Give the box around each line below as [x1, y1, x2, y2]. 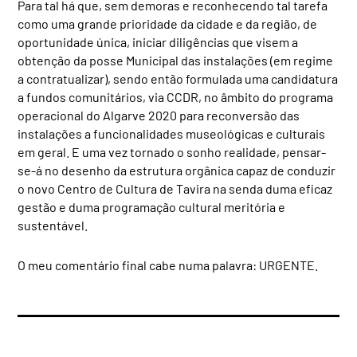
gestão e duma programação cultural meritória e [18, 198, 286, 214]
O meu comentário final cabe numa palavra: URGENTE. [18, 257, 319, 273]
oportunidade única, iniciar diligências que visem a [18, 33, 299, 49]
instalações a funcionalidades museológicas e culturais [18, 125, 326, 141]
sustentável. [18, 217, 88, 233]
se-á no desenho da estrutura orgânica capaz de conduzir [18, 162, 336, 178]
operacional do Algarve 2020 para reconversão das [18, 107, 300, 123]
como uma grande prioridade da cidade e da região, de [18, 15, 318, 31]
